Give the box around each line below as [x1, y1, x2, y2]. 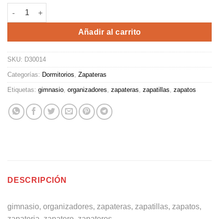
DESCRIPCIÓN [7, 175, 67, 184]
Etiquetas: [7, 86, 38, 93]
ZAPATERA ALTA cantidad [7, 4, 92, 12]
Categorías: [7, 70, 42, 78]
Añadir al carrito [78, 28, 141, 37]
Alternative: [109, 4, 148, 13]
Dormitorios [42, 70, 74, 78]
